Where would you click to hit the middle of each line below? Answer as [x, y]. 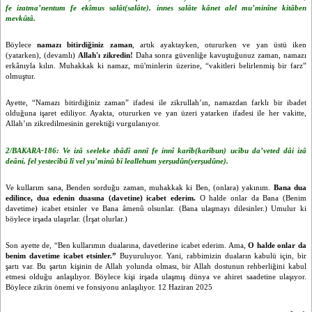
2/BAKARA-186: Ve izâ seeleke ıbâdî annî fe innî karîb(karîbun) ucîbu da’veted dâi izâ [156, 150]
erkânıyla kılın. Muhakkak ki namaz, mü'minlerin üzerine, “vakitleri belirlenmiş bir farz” [156, 65]
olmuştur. [21, 76]
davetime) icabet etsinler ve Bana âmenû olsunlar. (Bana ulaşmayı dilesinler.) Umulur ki [156, 208]
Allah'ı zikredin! [105, 55]
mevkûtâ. [21, 18]
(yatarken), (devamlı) [42, 55]
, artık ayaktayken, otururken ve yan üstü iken [219, 45]
